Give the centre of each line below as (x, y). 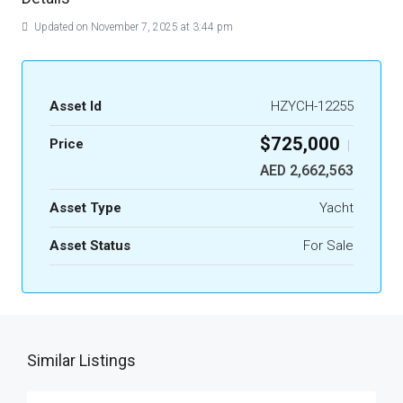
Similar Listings (81, 360)
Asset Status (90, 246)
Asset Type (85, 208)
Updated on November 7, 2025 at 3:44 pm (132, 27)
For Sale (328, 246)
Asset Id (76, 106)
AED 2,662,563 (307, 170)
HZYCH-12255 (312, 106)
